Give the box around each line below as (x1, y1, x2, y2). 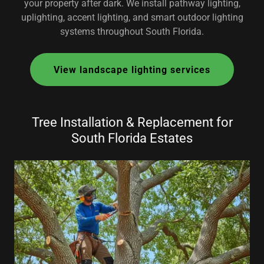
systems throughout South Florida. (60, 26, 204, 37)
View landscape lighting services (53, 64, 211, 75)
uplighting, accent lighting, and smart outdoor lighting (21, 12, 243, 23)
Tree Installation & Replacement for (31, 115, 233, 130)
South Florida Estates (71, 131, 193, 146)
